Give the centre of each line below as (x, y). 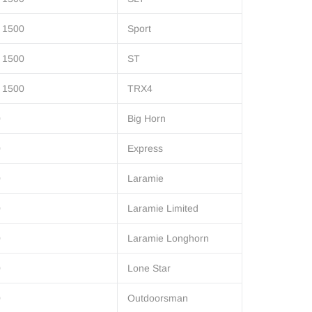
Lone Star (149, 268)
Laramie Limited (163, 209)
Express (145, 149)
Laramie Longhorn (168, 239)
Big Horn (147, 119)
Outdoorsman (158, 298)
